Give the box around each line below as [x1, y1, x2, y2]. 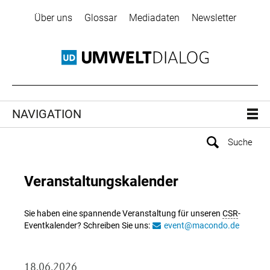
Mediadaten [128, 12, 180, 24]
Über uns [34, 12, 72, 24]
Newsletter [191, 12, 236, 24]
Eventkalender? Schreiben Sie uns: [24, 221, 152, 231]
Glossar [84, 12, 117, 24]
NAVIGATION [12, 107, 81, 122]
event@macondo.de [164, 221, 239, 231]
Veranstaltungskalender [24, 173, 178, 190]
